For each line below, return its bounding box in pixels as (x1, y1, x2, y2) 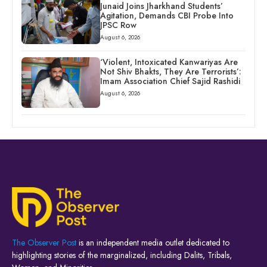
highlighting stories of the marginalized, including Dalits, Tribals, (12, 249, 232, 262)
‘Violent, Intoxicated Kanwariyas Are (100, 56, 238, 69)
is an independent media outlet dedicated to (76, 237, 229, 249)
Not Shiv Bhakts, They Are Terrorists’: (100, 66, 241, 78)
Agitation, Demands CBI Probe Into (100, 10, 234, 22)
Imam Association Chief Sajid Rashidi (100, 75, 240, 88)
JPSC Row (100, 19, 136, 32)
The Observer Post (12, 237, 76, 249)
